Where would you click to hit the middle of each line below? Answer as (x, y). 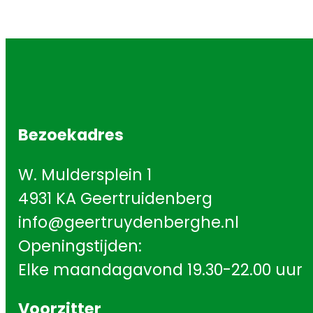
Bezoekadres (71, 135)
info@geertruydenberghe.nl (129, 222)
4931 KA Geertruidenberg (115, 198)
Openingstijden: (80, 246)
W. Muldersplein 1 (85, 174)
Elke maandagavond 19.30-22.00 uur (160, 269)
